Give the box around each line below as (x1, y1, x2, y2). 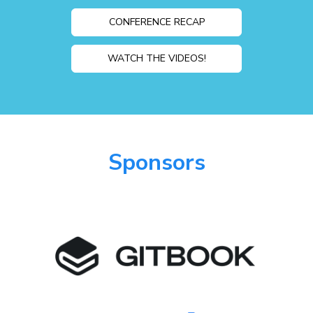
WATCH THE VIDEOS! (107, 52, 206, 65)
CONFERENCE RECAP (108, 15, 205, 29)
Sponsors (108, 147, 205, 177)
